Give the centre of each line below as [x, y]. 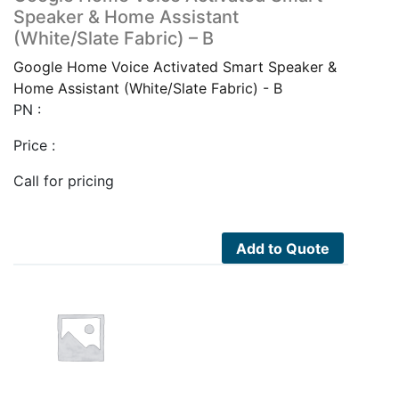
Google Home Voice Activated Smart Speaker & [175, 66]
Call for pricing [64, 180]
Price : [34, 145]
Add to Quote [283, 248]
